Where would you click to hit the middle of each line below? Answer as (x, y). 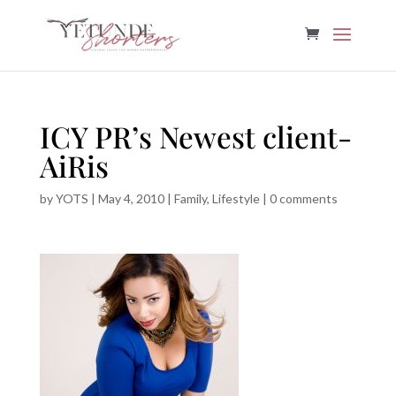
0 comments (303, 198)
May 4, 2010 (131, 198)
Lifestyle (236, 198)
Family (190, 198)
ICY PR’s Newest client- (195, 136)
